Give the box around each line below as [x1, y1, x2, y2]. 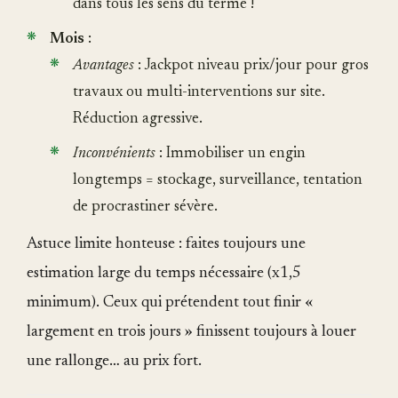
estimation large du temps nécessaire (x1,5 [27, 266, 301, 283]
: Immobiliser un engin [155, 147, 306, 163]
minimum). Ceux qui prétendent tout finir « [27, 295, 313, 312]
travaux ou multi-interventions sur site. [73, 85, 325, 101]
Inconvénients [73, 147, 155, 163]
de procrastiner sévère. [73, 200, 218, 216]
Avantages [73, 59, 134, 75]
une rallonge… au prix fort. [27, 354, 202, 370]
